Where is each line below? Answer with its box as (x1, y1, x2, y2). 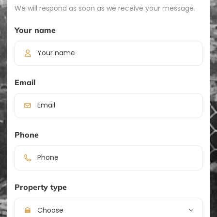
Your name (15, 25, 56, 35)
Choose (37, 205, 63, 216)
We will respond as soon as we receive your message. (15, 3, 195, 13)
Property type (15, 182, 67, 192)
